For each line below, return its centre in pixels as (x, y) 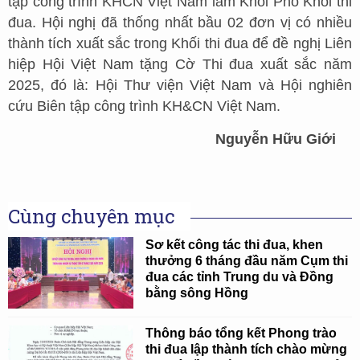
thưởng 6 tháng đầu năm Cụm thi (247, 261)
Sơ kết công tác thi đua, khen (235, 245)
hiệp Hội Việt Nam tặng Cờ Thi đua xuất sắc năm (180, 64)
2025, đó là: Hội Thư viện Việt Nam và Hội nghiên (180, 85)
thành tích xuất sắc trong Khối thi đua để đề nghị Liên (180, 43)
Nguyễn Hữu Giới (276, 139)
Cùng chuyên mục (91, 217)
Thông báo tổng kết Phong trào (241, 333)
